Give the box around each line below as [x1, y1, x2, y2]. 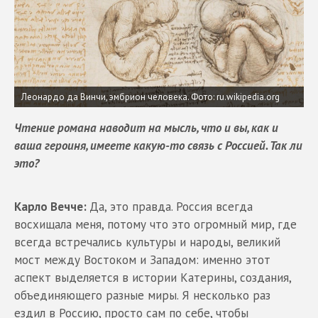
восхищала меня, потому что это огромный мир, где [14, 216, 297, 232]
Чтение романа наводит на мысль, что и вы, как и [14, 119, 278, 136]
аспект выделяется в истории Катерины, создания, [14, 269, 291, 285]
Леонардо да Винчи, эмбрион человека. [21, 90, 189, 103]
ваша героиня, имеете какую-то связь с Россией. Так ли [14, 137, 302, 153]
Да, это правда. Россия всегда [89, 198, 253, 214]
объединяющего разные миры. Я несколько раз [14, 287, 270, 303]
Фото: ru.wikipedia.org [189, 90, 280, 103]
